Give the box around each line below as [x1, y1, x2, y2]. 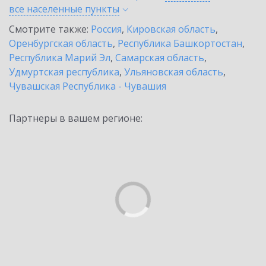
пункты [85, 2, 119, 15]
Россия [91, 23, 122, 36]
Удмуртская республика [9, 65, 119, 78]
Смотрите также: [9, 23, 91, 36]
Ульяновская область [124, 65, 223, 78]
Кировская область [126, 23, 216, 36]
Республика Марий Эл [9, 51, 110, 64]
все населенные [9, 2, 85, 15]
